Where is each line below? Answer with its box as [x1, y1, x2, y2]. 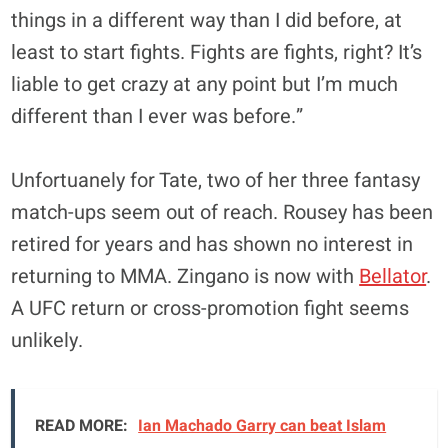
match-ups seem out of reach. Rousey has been [11, 197, 434, 227]
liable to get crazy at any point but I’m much [11, 69, 399, 99]
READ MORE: [35, 413, 129, 438]
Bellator [359, 261, 427, 291]
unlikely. [11, 325, 84, 355]
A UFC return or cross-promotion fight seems [11, 293, 410, 323]
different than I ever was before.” [11, 101, 304, 131]
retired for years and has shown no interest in [11, 229, 414, 259]
